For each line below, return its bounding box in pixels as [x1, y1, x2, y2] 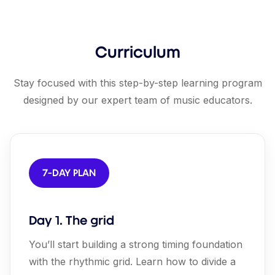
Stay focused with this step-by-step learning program [13, 77, 262, 89]
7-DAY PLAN [42, 167, 96, 179]
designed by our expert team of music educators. [23, 94, 252, 106]
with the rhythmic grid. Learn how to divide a [29, 255, 236, 268]
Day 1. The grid [29, 213, 114, 228]
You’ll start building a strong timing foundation [29, 238, 242, 250]
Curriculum [95, 42, 180, 62]
